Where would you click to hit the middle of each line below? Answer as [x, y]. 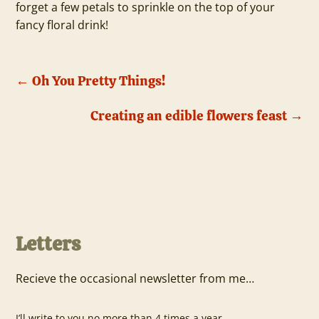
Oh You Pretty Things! [99, 81]
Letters [48, 244]
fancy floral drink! [62, 25]
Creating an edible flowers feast [188, 116]
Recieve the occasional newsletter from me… [135, 278]
